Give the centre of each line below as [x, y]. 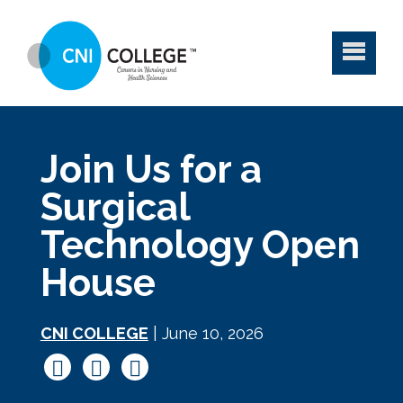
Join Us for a [151, 170]
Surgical [115, 207]
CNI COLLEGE [94, 333]
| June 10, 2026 [206, 333]
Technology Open [200, 245]
